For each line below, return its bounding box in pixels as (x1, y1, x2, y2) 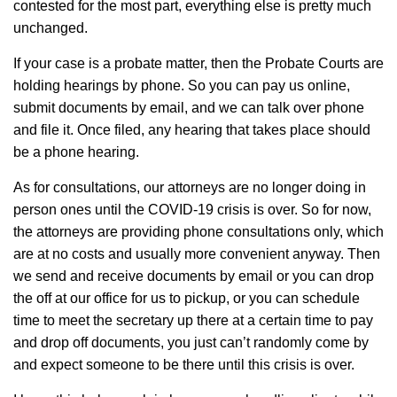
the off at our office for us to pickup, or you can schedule (13, 290, 360, 306)
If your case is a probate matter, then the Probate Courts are (13, 55, 384, 71)
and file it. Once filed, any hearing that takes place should (13, 121, 370, 137)
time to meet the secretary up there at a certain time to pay (13, 312, 373, 328)
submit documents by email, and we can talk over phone (13, 99, 364, 115)
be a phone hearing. (13, 144, 139, 160)
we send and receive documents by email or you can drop (13, 268, 374, 284)
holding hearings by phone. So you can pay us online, (13, 77, 350, 93)
